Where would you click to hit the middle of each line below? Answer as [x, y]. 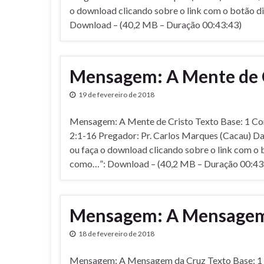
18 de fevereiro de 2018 [116, 234]
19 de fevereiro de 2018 [116, 95]
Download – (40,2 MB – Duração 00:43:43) [156, 24]
